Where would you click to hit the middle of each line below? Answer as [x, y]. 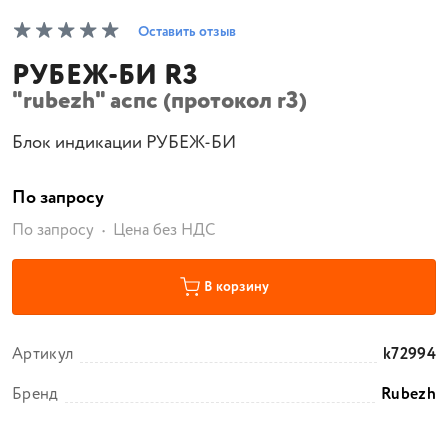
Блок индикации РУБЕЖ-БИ [124, 143]
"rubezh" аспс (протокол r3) [159, 101]
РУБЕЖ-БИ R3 [105, 76]
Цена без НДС [164, 230]
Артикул [43, 354]
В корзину [236, 287]
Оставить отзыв [187, 32]
